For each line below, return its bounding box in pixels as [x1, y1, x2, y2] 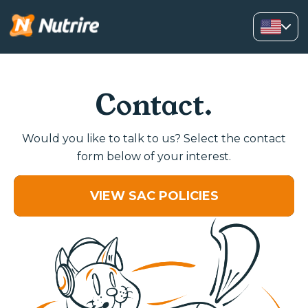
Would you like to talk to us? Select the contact [22, 132, 286, 145]
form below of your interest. [77, 150, 231, 163]
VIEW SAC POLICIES [89, 188, 219, 203]
